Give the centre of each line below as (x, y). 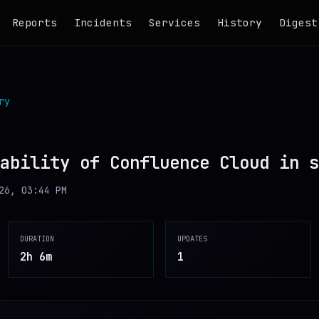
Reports (34, 22)
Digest (298, 22)
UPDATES (192, 239)
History (239, 22)
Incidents (103, 22)
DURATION (37, 239)
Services (174, 22)
